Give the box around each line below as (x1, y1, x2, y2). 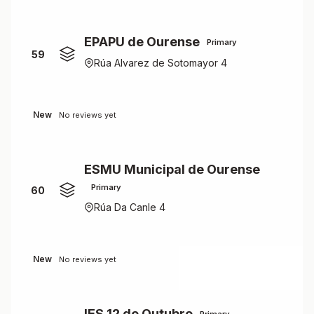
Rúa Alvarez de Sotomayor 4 (94, 57, 227, 69)
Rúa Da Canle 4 (94, 201, 165, 213)
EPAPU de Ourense (84, 34, 200, 49)
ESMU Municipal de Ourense (84, 162, 260, 177)
